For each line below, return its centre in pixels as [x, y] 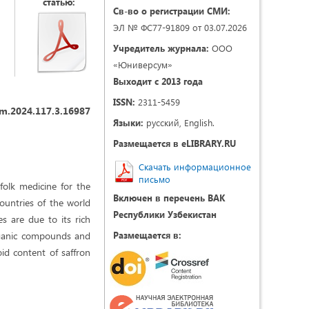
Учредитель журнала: [161, 48]
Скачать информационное [195, 167]
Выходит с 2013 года [158, 81]
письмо [154, 179]
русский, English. [179, 122]
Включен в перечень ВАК [169, 198]
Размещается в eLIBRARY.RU [175, 143]
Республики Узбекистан [165, 214]
